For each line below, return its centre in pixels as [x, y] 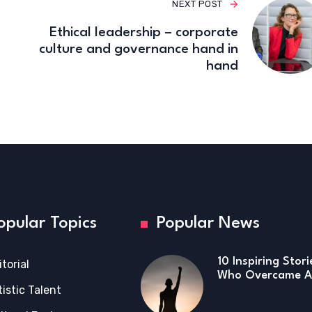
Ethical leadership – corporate [143, 33]
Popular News [209, 224]
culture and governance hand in [138, 50]
